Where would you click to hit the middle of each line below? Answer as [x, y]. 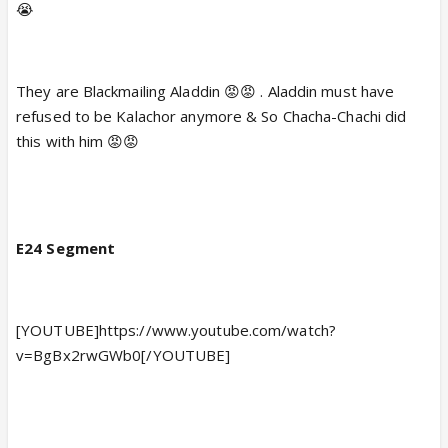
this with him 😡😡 [78, 141]
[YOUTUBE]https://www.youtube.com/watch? [176, 330]
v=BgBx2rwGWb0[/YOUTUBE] [123, 355]
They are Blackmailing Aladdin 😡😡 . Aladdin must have [205, 91]
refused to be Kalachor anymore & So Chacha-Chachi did [211, 116]
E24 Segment [66, 248]
